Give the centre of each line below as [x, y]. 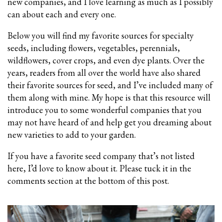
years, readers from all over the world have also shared [104, 73]
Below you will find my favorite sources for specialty [101, 36]
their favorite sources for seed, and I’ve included [95, 85]
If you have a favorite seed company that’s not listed [101, 156]
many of [198, 85]
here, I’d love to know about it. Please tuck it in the [99, 168]
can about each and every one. [62, 14]
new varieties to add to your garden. [73, 135]
